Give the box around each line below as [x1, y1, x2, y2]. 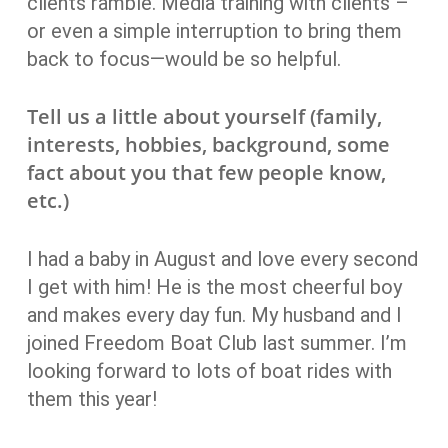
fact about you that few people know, [26, 159, 386, 186]
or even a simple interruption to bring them [26, 19, 402, 43]
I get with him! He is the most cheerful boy [26, 275, 402, 299]
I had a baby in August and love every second [26, 247, 418, 271]
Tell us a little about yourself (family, [26, 103, 382, 130]
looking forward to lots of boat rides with [26, 359, 392, 383]
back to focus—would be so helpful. [26, 47, 341, 71]
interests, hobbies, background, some [26, 131, 390, 158]
